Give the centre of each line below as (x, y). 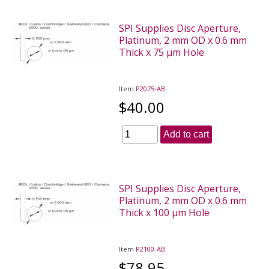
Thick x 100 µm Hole (165, 212)
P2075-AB (151, 88)
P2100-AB (151, 249)
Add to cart (186, 134)
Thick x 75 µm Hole (162, 52)
